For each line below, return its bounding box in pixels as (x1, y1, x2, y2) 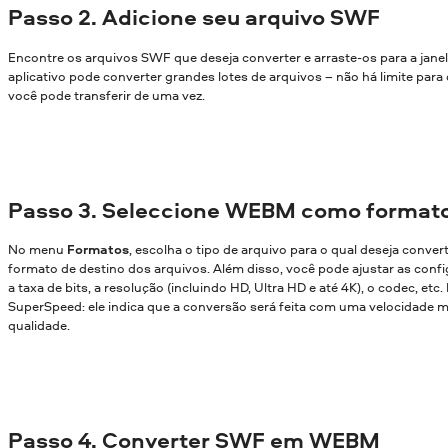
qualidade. (8, 316, 70, 335)
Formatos (67, 240, 129, 259)
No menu (8, 240, 67, 259)
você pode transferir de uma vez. (8, 85, 205, 104)
